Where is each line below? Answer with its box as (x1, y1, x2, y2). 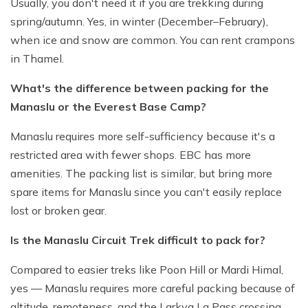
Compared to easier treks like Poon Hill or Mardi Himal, (10, 263, 283, 277)
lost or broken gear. (10, 203, 107, 218)
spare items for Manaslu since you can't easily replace (10, 185, 282, 199)
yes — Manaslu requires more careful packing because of (10, 281, 295, 296)
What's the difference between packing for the (10, 81, 269, 96)
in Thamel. (10, 52, 64, 66)
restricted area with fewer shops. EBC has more (10, 148, 251, 162)
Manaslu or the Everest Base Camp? (10, 100, 206, 114)
